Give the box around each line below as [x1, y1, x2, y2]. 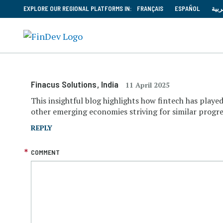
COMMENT [31, 147, 60, 156]
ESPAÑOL [175, 4, 200, 12]
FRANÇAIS [137, 4, 163, 12]
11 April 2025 [125, 80, 170, 90]
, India [97, 79, 118, 90]
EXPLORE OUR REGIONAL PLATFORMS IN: [23, 4, 132, 12]
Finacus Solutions [31, 79, 99, 90]
